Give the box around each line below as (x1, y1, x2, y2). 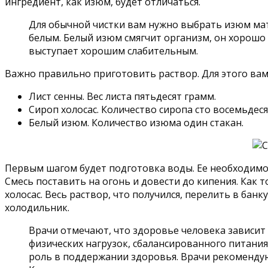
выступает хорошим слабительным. (29, 44, 198, 57)
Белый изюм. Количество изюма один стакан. (29, 115, 243, 129)
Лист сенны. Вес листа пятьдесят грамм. (29, 89, 216, 103)
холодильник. (5, 200, 69, 214)
